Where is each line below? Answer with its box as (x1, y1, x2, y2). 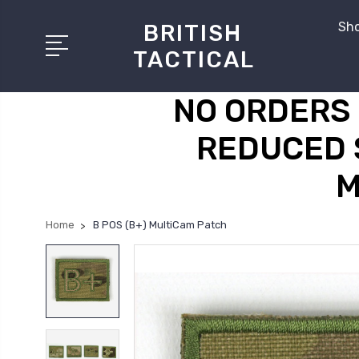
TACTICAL (132, 46, 255, 73)
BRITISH (143, 19, 243, 46)
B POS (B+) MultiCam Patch (93, 219, 227, 231)
